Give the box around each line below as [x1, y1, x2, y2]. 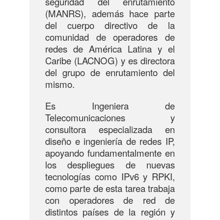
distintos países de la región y [45, 205, 175, 218]
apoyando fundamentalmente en [45, 146, 175, 159]
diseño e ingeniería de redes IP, [45, 135, 175, 147]
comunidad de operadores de [45, 30, 175, 43]
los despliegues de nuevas [45, 158, 175, 171]
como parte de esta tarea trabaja [45, 182, 175, 194]
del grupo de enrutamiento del [45, 66, 175, 79]
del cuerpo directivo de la [45, 19, 175, 31]
